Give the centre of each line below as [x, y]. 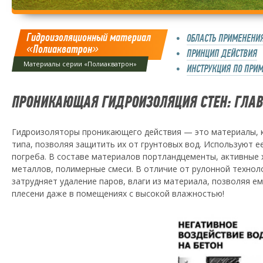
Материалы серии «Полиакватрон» [80, 64]
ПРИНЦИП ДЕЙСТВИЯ [222, 53]
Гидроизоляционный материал [89, 37]
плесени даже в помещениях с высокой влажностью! [118, 193]
